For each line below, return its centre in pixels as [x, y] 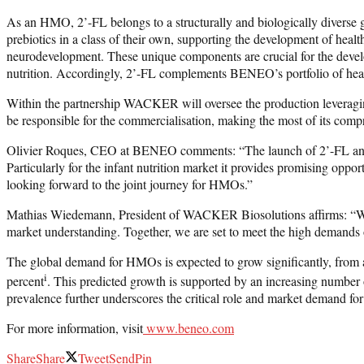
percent [25, 281]
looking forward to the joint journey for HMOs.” [130, 184]
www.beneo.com [188, 328]
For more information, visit [75, 328]
